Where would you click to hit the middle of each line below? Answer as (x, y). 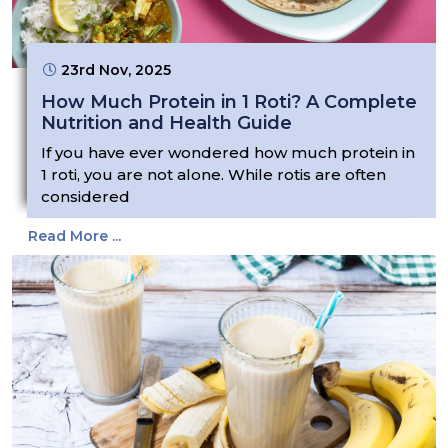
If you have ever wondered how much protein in (228, 153)
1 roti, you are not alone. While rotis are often (213, 175)
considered (85, 197)
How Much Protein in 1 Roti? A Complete (229, 102)
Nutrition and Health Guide (166, 123)
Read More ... (74, 236)
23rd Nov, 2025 (114, 70)
